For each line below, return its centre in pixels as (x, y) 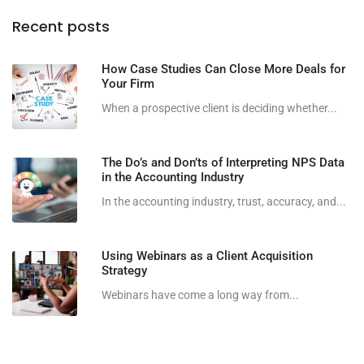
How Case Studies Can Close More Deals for (223, 69)
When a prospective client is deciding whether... (219, 108)
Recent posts (61, 27)
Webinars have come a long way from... (200, 295)
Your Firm (128, 84)
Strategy (126, 271)
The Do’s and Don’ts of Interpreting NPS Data (223, 163)
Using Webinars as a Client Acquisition (207, 256)
